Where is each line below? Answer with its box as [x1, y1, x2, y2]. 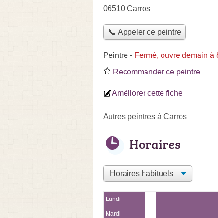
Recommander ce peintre [111, 67, 200, 76]
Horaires [129, 135, 181, 153]
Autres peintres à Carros [103, 112, 187, 121]
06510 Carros [103, 4, 150, 13]
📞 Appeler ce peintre [108, 28, 181, 36]
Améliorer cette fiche [112, 89, 182, 97]
